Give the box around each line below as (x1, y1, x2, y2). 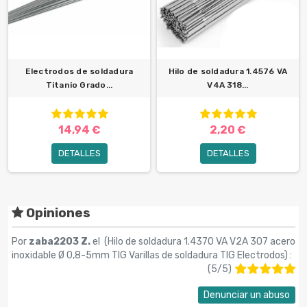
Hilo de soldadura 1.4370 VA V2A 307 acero (108, 236, 295, 248)
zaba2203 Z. (29, 236, 93, 248)
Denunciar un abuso (204, 289, 290, 302)
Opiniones (23, 205, 90, 221)
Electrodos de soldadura (25, 66, 134, 76)
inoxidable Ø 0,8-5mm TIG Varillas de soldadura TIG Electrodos (12, 249, 284, 262)
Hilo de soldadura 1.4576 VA (168, 66, 288, 76)
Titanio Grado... (45, 79, 113, 90)
